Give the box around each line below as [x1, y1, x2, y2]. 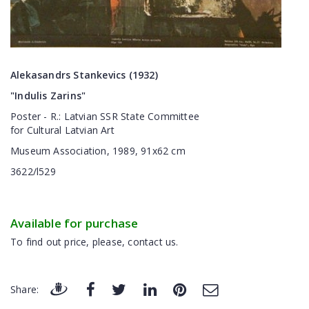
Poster [10, 110, 41, 123]
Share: [10, 283, 39, 297]
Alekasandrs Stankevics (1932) [10, 68, 158, 81]
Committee [148, 110, 200, 123]
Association [53, 144, 107, 157]
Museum [10, 144, 51, 157]
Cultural [26, 123, 62, 137]
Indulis [14, 89, 50, 102]
